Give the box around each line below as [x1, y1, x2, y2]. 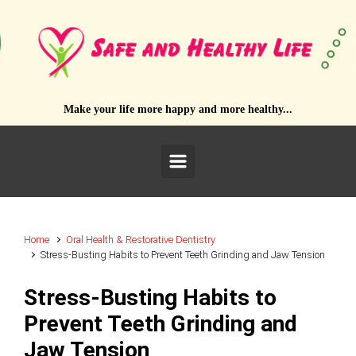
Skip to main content [21, 14, 138, 29]
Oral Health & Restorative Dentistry [66, 234, 216, 246]
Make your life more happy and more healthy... [64, 103, 292, 116]
